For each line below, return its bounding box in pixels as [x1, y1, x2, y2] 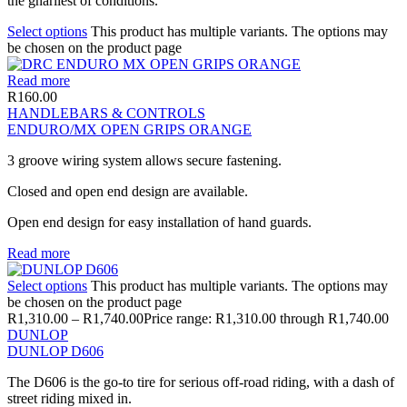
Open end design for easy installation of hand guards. [7, 213, 312, 230]
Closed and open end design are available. [7, 183, 248, 199]
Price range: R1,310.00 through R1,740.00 [144, 310, 389, 326]
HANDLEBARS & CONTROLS [7, 104, 205, 121]
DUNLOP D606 [7, 342, 104, 359]
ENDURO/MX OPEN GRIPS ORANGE [7, 121, 252, 137]
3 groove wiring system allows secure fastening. [7, 152, 282, 168]
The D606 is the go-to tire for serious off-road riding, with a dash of [7, 373, 394, 390]
